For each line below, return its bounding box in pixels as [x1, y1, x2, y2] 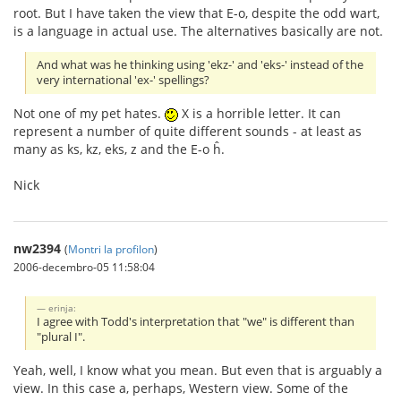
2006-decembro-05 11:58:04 [13, 260, 155, 275]
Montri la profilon [68, 242, 154, 257]
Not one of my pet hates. [13, 105, 165, 123]
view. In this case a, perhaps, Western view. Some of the [13, 379, 348, 397]
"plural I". [37, 329, 86, 346]
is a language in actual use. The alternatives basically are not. [13, 22, 383, 40]
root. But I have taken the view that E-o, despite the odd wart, [13, 4, 380, 22]
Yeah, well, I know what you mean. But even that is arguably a [13, 361, 382, 379]
